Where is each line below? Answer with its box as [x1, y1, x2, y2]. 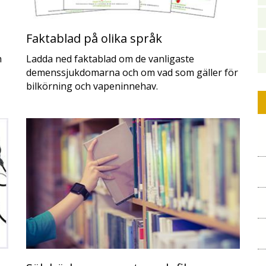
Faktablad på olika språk [26, 30, 162, 46]
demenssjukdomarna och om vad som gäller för [26, 66, 238, 79]
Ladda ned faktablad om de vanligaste [26, 52, 194, 65]
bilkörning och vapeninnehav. [26, 80, 158, 93]
